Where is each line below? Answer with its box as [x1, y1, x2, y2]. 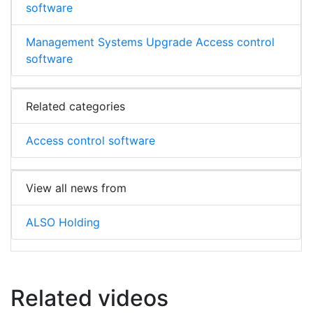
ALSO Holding [26, 215, 100, 230]
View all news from [26, 181, 126, 196]
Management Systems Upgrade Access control [26, 35, 275, 50]
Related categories [26, 99, 125, 114]
